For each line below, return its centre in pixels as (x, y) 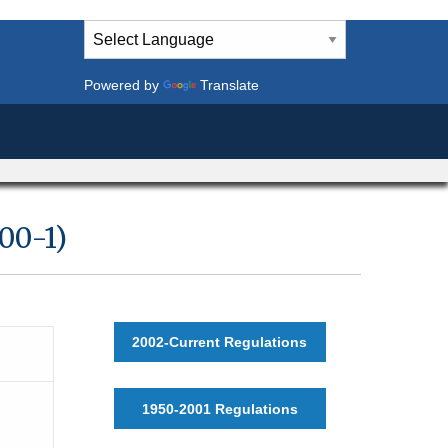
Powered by (123, 85)
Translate (229, 85)
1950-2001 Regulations (219, 408)
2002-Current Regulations (220, 342)
